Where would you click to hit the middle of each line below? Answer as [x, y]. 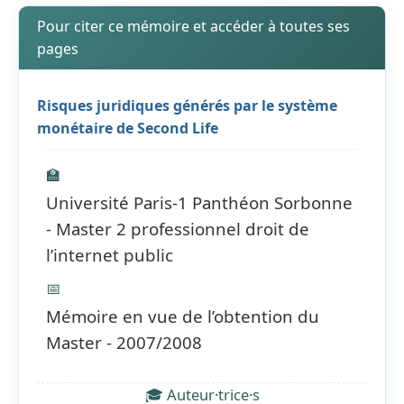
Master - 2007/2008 [124, 342]
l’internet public [110, 254]
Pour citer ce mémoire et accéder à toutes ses [193, 26]
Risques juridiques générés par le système [187, 105]
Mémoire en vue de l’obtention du [183, 316]
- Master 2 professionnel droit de [178, 228]
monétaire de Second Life [128, 128]
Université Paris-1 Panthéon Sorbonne [199, 202]
